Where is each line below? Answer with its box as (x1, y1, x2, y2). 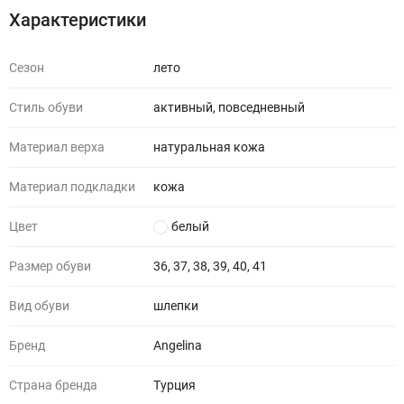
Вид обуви (9, 298, 69, 313)
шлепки (153, 298, 198, 313)
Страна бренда (9, 378, 97, 392)
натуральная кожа (153, 140, 265, 154)
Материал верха (9, 140, 105, 154)
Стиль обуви (9, 100, 83, 115)
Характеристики (9, 9, 146, 31)
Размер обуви (9, 259, 91, 273)
